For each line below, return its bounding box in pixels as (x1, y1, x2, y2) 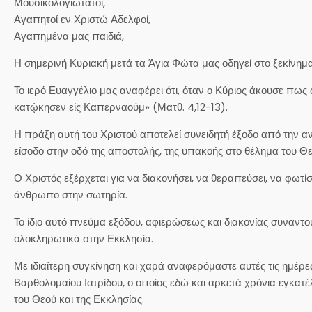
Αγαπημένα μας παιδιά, (14, 28, 124, 43)
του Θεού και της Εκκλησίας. (14, 291, 144, 306)
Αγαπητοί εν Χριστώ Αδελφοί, (14, 11, 150, 26)
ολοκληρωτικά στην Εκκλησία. (14, 231, 153, 246)
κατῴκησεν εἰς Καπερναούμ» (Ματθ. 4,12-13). (14, 99, 228, 114)
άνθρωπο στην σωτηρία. (14, 187, 127, 202)
